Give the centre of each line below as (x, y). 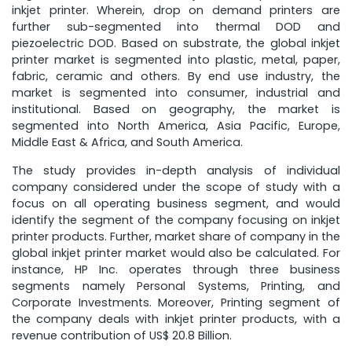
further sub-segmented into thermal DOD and (176, 27)
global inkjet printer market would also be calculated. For (176, 253)
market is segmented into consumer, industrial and (176, 93)
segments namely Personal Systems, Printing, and (176, 286)
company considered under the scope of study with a (176, 187)
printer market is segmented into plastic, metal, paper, (176, 60)
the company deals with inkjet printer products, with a (176, 319)
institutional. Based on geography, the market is (176, 109)
